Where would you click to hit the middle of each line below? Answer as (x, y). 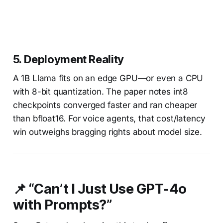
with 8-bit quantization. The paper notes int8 (101, 91)
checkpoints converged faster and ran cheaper (105, 105)
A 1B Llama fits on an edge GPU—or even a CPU (108, 78)
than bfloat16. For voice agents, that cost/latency (109, 118)
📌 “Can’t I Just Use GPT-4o (100, 189)
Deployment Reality (74, 59)
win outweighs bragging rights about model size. (107, 132)
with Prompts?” (62, 205)
